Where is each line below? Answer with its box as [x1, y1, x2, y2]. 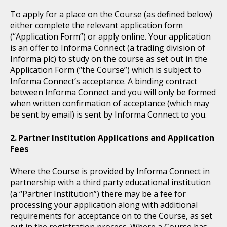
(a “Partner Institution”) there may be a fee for [10, 187, 186, 199]
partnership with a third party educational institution [10, 176, 211, 188]
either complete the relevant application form [10, 19, 183, 31]
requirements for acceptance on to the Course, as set [10, 210, 212, 221]
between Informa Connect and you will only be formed [10, 86, 216, 98]
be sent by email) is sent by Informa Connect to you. [10, 108, 207, 120]
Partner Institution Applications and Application [18, 132, 214, 143]
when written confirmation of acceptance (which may [10, 97, 209, 109]
